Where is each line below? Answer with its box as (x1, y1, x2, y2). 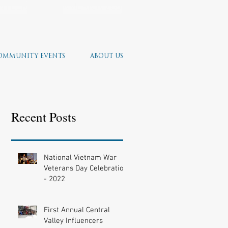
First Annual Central (44, 206, 110, 215)
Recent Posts (11, 108, 76, 125)
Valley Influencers (44, 216, 103, 225)
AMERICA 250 (63, 1, 122, 13)
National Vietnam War (44, 153, 117, 162)
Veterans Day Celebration (44, 164, 128, 173)
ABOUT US (90, 53, 123, 60)
